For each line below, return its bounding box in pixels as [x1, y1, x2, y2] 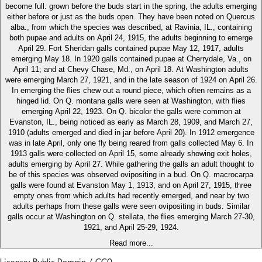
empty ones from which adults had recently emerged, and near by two [13, 191, 249, 201]
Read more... [109, 239, 153, 248]
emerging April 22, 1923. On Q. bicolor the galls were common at [21, 107, 241, 116]
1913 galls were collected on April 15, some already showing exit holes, [10, 149, 252, 158]
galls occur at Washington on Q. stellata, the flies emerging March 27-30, [7, 212, 255, 222]
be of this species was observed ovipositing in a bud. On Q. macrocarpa [9, 170, 253, 180]
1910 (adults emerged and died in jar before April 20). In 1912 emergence [8, 128, 254, 137]
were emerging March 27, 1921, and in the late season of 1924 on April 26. [5, 75, 257, 85]
